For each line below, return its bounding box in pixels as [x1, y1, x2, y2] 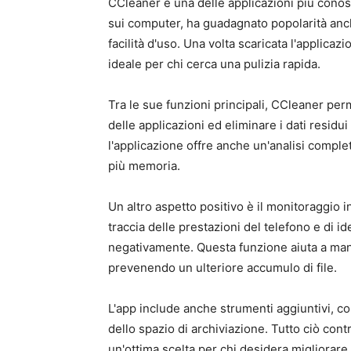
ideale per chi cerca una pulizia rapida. [108, 56, 320, 71]
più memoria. [108, 158, 180, 173]
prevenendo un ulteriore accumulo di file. [108, 260, 337, 275]
